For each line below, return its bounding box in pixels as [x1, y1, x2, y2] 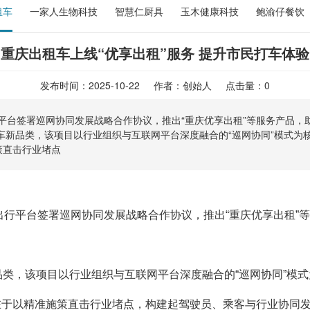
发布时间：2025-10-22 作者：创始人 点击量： [40, 78, 264, 92]
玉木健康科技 [181, 4, 239, 18]
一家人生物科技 [30, 4, 98, 18]
